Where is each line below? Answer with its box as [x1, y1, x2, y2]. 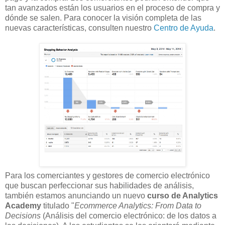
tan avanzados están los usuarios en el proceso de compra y [5, 4, 220, 13]
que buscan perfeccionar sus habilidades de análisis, [5, 181, 194, 190]
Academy [5, 201, 41, 210]
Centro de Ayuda [154, 24, 213, 33]
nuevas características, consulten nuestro [5, 24, 154, 33]
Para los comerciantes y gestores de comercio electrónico [5, 171, 210, 180]
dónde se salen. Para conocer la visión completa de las [5, 14, 201, 23]
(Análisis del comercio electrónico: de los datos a [41, 211, 216, 220]
